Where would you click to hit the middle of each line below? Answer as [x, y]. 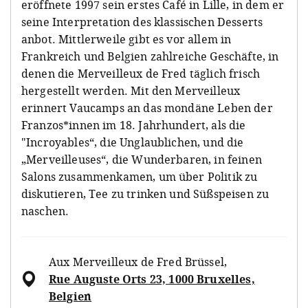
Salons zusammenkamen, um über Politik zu [140, 176]
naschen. [45, 211]
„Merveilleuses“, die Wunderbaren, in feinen [142, 159]
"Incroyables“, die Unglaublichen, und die [133, 142]
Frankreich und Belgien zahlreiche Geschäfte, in [150, 56]
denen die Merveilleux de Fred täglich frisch [141, 73]
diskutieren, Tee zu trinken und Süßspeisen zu [145, 194]
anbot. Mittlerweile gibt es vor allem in [126, 39]
